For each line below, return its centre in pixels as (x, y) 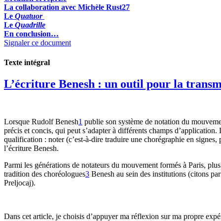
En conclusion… (31, 34)
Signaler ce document (37, 43)
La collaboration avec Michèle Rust (63, 7)
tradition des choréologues (45, 174)
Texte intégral (27, 62)
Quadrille (30, 25)
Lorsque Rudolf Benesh (41, 121)
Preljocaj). (20, 183)
